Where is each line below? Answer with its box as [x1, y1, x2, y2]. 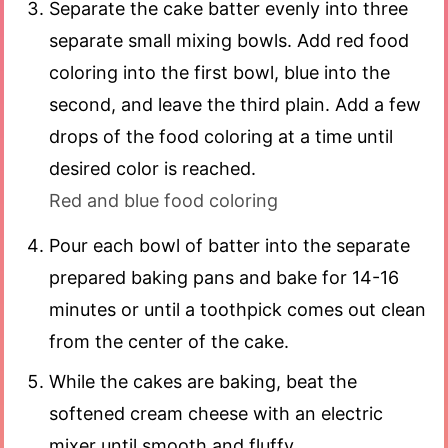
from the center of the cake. [49, 331, 289, 353]
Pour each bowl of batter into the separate [49, 235, 410, 257]
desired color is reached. [49, 158, 256, 180]
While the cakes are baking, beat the [49, 371, 357, 393]
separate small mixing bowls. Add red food [49, 30, 409, 52]
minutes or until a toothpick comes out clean [49, 299, 426, 321]
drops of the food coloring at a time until [49, 126, 393, 148]
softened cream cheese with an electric [49, 403, 383, 425]
